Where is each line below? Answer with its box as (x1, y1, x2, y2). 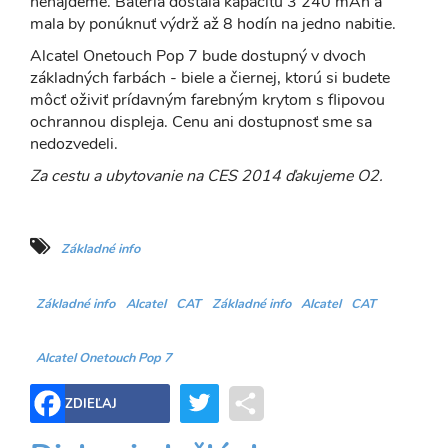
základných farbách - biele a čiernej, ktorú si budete (30, 67, 390, 89)
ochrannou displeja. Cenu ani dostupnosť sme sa (30, 111, 372, 133)
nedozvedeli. (30, 133, 118, 155)
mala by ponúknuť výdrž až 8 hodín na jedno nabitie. (30, 13, 396, 35)
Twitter (219, 390, 269, 412)
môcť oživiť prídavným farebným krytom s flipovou (30, 89, 385, 111)
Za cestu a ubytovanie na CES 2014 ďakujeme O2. (30, 165, 383, 187)
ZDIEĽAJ (65, 395, 117, 413)
